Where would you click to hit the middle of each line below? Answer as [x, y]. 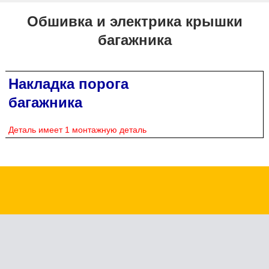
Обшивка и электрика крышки [134, 21]
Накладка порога [68, 83]
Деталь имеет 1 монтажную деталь [77, 129]
